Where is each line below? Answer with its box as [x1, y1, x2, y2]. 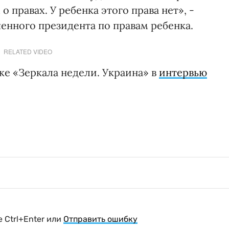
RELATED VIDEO [3, 47, 52, 56]
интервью [159, 65, 207, 79]
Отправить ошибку [63, 214, 138, 224]
